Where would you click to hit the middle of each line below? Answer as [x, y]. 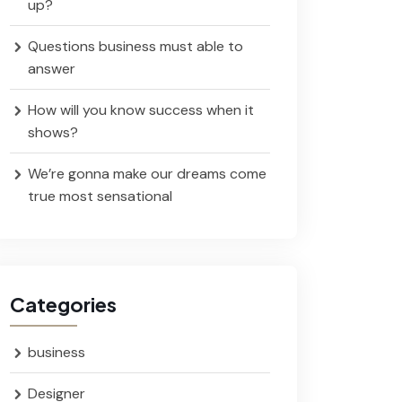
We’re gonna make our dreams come [147, 174]
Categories [63, 304]
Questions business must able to [135, 46]
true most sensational [100, 196]
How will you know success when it [141, 110]
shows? [53, 132]
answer [52, 69]
